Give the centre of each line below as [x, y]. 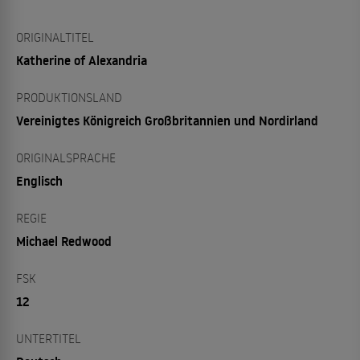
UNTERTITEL [49, 339]
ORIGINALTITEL [55, 37]
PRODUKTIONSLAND [69, 98]
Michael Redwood [64, 241]
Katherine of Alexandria [82, 61]
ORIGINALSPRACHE [66, 158]
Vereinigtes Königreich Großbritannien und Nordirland [167, 121]
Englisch [39, 181]
